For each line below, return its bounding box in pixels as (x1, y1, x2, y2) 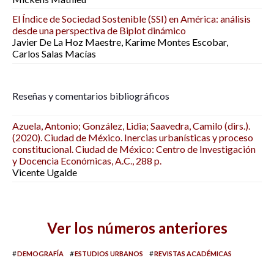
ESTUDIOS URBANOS (75, 250, 143, 257)
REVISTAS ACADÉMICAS (154, 250, 232, 257)
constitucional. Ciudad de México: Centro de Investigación (12, 143, 256, 155)
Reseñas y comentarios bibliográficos (12, 90, 169, 102)
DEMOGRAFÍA (17, 250, 64, 257)
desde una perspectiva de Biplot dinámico (12, 24, 186, 36)
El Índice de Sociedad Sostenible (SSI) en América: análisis (12, 13, 251, 24)
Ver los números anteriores (46, 219, 228, 237)
